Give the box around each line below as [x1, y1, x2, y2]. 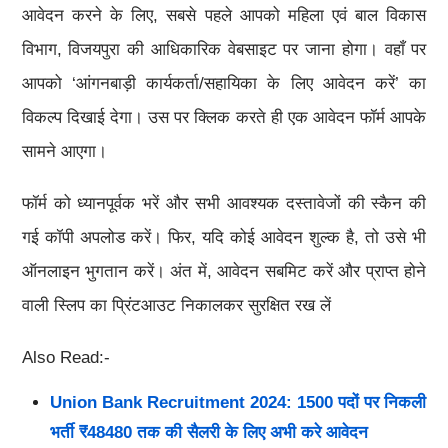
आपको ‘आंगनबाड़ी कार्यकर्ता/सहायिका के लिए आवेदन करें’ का [21, 73, 427, 93]
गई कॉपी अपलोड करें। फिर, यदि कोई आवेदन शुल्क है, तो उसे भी [21, 227, 427, 247]
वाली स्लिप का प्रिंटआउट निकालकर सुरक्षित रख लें [21, 295, 331, 315]
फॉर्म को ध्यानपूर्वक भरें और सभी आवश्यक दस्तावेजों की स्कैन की [21, 193, 427, 213]
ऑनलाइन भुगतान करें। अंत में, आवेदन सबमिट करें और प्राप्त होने [21, 261, 427, 281]
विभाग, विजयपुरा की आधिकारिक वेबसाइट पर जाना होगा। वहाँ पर [21, 39, 427, 59]
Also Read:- [21, 347, 110, 367]
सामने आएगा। [21, 141, 107, 161]
